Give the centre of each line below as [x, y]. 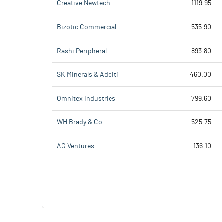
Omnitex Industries [86, 98]
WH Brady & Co [80, 122]
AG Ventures [76, 146]
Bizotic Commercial [87, 27]
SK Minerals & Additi [88, 75]
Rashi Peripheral [82, 51]
